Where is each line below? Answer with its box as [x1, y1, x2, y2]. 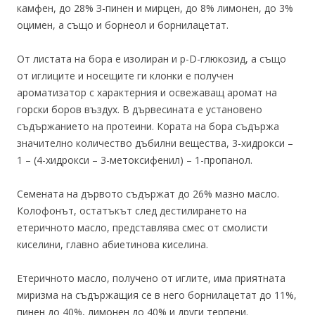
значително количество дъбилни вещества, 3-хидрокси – [17, 136, 293, 150]
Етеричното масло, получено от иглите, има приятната [17, 271, 285, 285]
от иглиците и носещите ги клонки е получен [17, 69, 233, 82]
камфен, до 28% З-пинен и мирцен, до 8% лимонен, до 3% [17, 1, 293, 15]
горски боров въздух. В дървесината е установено [17, 103, 262, 116]
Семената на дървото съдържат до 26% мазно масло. [17, 187, 279, 200]
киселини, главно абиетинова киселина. [17, 238, 208, 251]
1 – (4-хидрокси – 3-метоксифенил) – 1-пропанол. [17, 153, 252, 167]
